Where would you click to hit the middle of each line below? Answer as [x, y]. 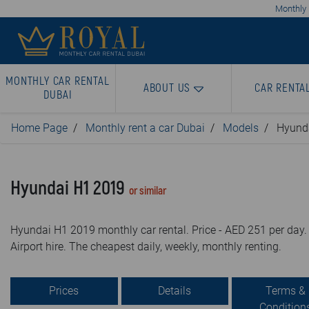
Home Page [39, 128]
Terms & [285, 291]
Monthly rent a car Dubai [145, 128]
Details [175, 291]
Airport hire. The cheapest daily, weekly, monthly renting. [146, 247]
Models [241, 128]
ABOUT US [167, 88]
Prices [64, 291]
